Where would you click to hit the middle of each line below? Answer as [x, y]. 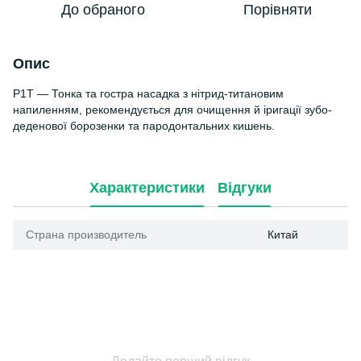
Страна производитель [86, 234]
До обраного [103, 10]
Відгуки [245, 187]
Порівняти [277, 10]
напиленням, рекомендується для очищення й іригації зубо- [172, 110]
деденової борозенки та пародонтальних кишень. [144, 126]
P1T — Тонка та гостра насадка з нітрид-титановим [148, 93]
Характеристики [147, 187]
